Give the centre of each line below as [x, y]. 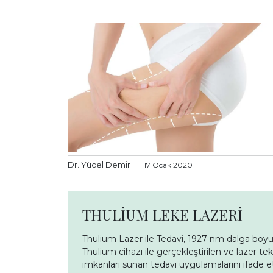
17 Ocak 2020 [168, 165]
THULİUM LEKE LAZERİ [162, 214]
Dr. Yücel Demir [100, 165]
